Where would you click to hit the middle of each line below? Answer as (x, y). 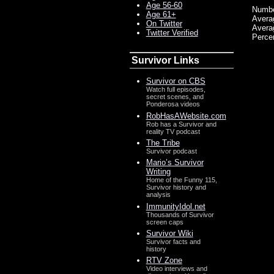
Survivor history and (176, 187)
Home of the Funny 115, (181, 180)
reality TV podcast (173, 131)
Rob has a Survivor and (181, 124)
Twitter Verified (172, 32)
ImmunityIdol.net (176, 206)
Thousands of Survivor (180, 214)
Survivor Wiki (169, 233)
